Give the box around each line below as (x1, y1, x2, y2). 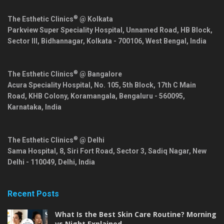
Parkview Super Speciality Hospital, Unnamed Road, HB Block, (7, 26, 212, 34)
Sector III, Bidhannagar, (7, 37, 86, 45)
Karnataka (7, 103, 41, 111)
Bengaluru (119, 92, 153, 100)
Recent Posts (7, 189, 59, 199)
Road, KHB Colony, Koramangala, (7, 92, 119, 100)
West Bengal (145, 37, 186, 45)
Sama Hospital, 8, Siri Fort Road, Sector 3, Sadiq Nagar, (7, 147, 192, 155)
